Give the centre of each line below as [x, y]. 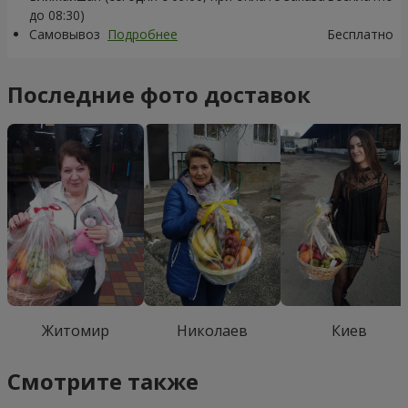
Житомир [76, 331]
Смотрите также [103, 381]
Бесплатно [360, 34]
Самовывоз [66, 34]
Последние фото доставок [159, 94]
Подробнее [143, 34]
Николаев [212, 331]
